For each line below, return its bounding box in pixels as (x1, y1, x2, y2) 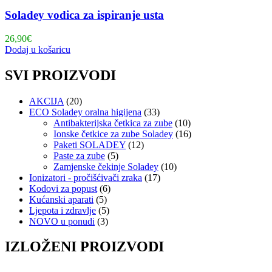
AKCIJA (29, 95, 64, 106)
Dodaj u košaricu (5, 44, 70, 55)
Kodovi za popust (29, 183, 97, 194)
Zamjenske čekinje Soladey (53, 161, 158, 172)
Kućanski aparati (29, 194, 93, 205)
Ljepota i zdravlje (29, 205, 96, 216)
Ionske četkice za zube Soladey (53, 128, 173, 139)
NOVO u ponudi (29, 216, 95, 226)
